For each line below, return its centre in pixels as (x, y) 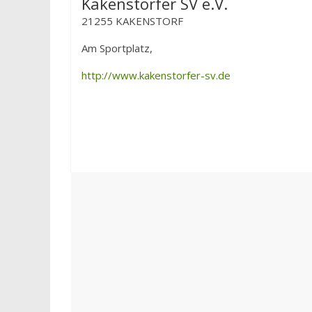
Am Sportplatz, (117, 48)
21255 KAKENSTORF (132, 21)
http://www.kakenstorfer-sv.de (156, 75)
